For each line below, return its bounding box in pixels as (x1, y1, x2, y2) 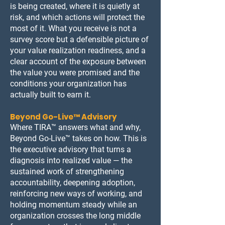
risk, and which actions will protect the (10, 13, 145, 22)
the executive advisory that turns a (10, 145, 131, 154)
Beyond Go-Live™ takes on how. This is (10, 134, 147, 143)
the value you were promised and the (10, 68, 140, 77)
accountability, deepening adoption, (10, 178, 135, 187)
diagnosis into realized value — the (10, 156, 132, 165)
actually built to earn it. (10, 90, 91, 99)
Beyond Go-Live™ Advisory (10, 111, 117, 122)
